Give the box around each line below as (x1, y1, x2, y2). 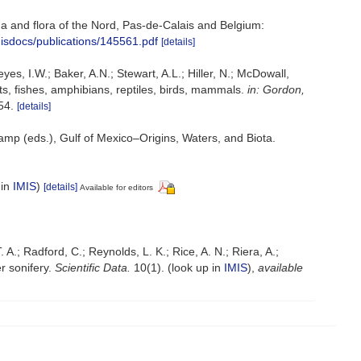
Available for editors (80, 182, 153, 192)
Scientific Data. (55, 260, 131, 274)
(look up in (164, 260, 224, 274)
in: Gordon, (247, 82, 305, 96)
